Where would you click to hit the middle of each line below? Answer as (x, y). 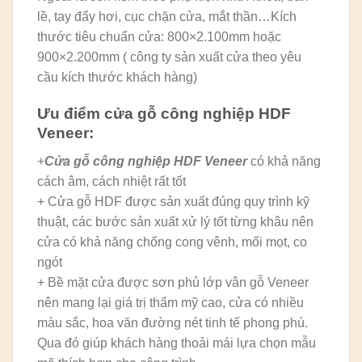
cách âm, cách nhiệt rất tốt (112, 181)
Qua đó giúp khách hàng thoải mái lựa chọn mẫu (177, 343)
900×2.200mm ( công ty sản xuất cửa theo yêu (169, 57)
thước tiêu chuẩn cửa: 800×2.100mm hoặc (159, 37)
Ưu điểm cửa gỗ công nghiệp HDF (164, 114)
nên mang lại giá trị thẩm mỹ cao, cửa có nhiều (170, 302)
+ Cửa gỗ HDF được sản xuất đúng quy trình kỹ (173, 201)
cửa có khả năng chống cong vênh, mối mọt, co (172, 242)
